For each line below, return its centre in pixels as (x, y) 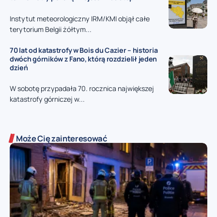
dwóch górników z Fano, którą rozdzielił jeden (84, 59)
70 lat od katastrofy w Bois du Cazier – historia (84, 50)
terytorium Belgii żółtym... (51, 29)
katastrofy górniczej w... (47, 99)
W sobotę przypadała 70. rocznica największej (82, 89)
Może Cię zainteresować (62, 139)
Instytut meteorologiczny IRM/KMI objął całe (80, 18)
